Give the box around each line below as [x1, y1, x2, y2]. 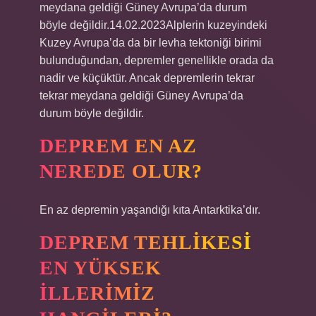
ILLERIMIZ [39, 282, 155, 304]
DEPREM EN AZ [39, 135, 197, 157]
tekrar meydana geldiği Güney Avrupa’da [39, 90, 243, 102]
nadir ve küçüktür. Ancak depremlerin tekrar [39, 72, 255, 84]
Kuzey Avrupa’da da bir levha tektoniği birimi [39, 37, 262, 49]
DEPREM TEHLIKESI [39, 231, 252, 253]
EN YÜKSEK [39, 257, 162, 279]
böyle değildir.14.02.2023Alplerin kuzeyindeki [39, 19, 267, 31]
